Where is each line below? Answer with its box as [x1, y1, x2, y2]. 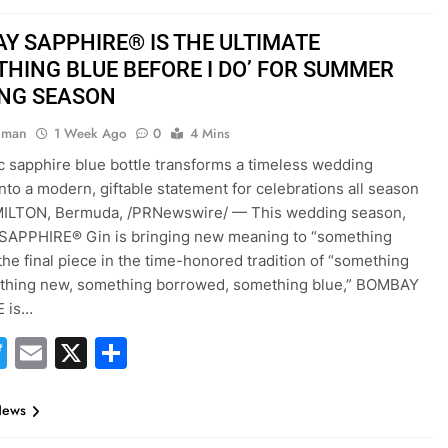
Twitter [7, 333, 116, 372]
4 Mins [190, 124, 231, 143]
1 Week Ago [54, 124, 127, 143]
